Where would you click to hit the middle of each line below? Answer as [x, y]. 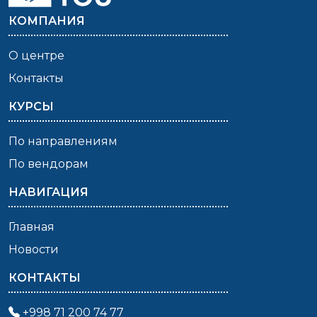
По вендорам [48, 164]
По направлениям [63, 142]
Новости [34, 250]
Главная [31, 227]
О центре [36, 56]
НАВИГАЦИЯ [48, 192]
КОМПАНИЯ [47, 21]
